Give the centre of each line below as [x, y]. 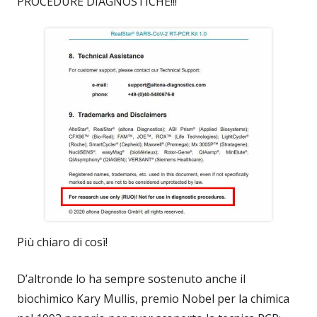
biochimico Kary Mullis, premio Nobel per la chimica [153, 298]
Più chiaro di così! [62, 242]
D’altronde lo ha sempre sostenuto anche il [131, 278]
